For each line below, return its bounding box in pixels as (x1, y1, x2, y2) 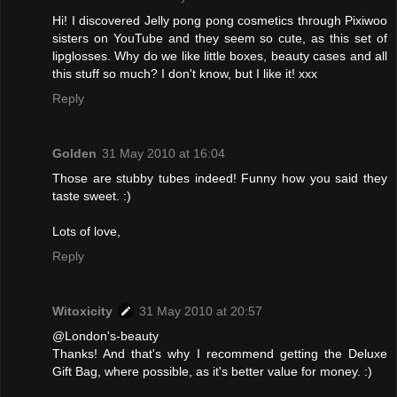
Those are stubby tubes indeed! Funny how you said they (52, 171, 387, 186)
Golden (52, 146, 97, 161)
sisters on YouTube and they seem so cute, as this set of (52, 31, 387, 46)
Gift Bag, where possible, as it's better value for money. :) (52, 364, 372, 379)
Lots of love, (52, 224, 121, 239)
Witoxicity (52, 304, 113, 319)
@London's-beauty (52, 329, 159, 344)
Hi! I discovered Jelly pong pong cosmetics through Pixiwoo (52, 13, 387, 28)
